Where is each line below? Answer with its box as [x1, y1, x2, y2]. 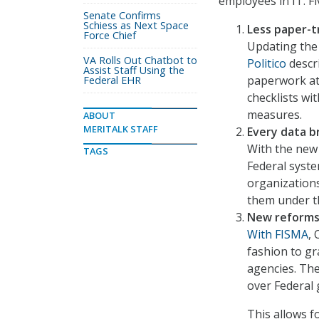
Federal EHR [83, 73, 141, 87]
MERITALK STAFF [83, 122, 158, 135]
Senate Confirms [83, 9, 161, 22]
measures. [247, 107, 302, 122]
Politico [247, 56, 286, 71]
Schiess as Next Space [83, 19, 189, 32]
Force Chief [83, 28, 136, 42]
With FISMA [247, 226, 308, 242]
